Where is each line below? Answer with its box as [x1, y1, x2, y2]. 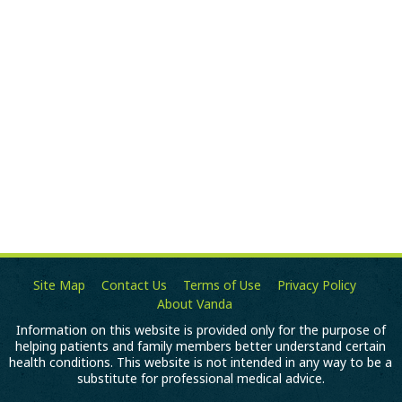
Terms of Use [182, 276, 261, 294]
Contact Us [100, 276, 167, 294]
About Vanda [156, 295, 232, 313]
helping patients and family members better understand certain [15, 337, 387, 355]
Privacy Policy [276, 276, 356, 294]
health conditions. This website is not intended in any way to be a [9, 354, 393, 371]
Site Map [32, 276, 85, 294]
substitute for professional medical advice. [76, 370, 325, 388]
